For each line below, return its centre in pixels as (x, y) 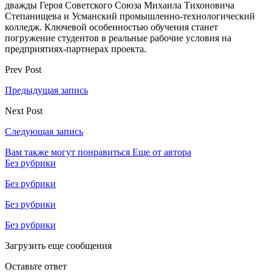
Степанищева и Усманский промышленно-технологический (130, 16)
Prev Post (23, 69)
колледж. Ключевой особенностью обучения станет (111, 27)
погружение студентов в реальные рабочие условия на (118, 38)
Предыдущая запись (46, 90)
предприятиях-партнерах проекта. (77, 49)
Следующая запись (44, 131)
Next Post (24, 110)
